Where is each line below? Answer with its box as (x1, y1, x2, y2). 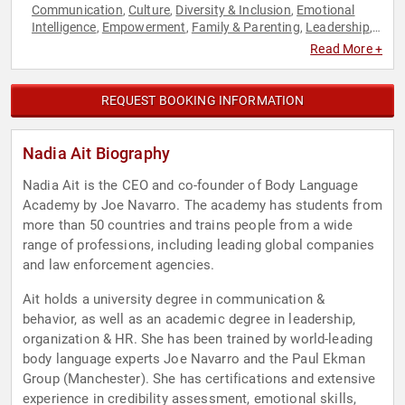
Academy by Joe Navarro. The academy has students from (23, 197, 382, 214)
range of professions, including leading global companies (23, 237, 375, 254)
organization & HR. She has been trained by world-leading (23, 331, 373, 348)
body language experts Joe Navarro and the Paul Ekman (23, 351, 365, 368)
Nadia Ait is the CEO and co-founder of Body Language (23, 177, 358, 194)
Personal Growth (193, 37, 291, 52)
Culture (127, 3, 171, 18)
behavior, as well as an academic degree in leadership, (23, 311, 356, 328)
